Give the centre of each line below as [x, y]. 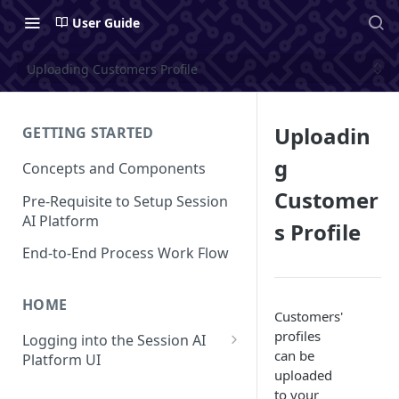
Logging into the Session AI [114, 341]
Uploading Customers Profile [112, 69]
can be [294, 355]
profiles [297, 336]
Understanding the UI [105, 385]
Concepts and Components [114, 168]
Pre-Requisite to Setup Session [125, 201]
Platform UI [61, 360]
